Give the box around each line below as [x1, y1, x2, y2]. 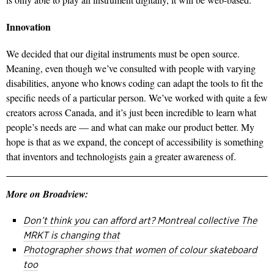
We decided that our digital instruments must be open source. [6, 47, 240, 61]
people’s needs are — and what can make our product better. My [6, 120, 254, 134]
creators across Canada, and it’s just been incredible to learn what [6, 106, 256, 119]
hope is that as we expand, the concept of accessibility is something [6, 135, 264, 149]
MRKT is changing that [23, 229, 120, 242]
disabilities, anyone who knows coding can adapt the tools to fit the [6, 76, 263, 90]
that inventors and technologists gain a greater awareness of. [6, 150, 236, 163]
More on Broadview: [6, 187, 88, 201]
